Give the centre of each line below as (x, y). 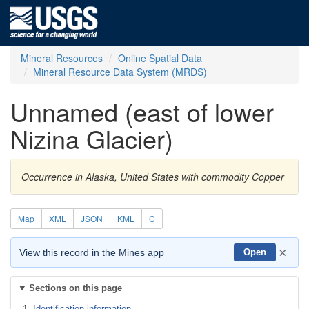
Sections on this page (75, 288)
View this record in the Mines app (92, 252)
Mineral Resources (62, 58)
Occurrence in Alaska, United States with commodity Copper (153, 177)
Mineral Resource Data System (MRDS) (120, 72)
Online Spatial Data (160, 58)
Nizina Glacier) (92, 138)
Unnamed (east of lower (142, 111)
